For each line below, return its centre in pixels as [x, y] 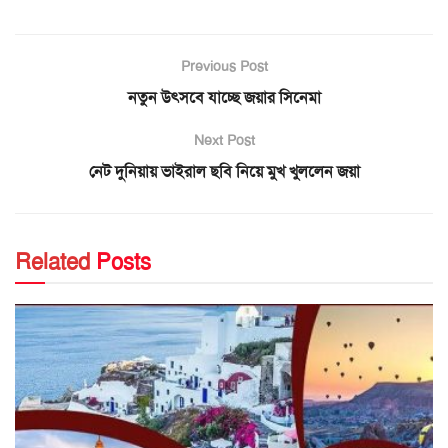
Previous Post [224, 65]
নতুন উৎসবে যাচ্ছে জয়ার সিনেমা [224, 97]
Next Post [224, 139]
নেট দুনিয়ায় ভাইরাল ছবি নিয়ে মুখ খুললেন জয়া [224, 171]
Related [52, 261]
